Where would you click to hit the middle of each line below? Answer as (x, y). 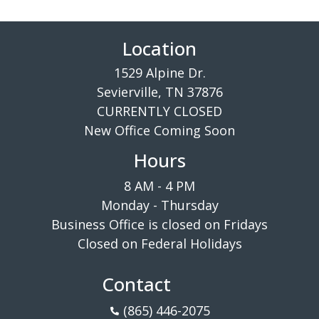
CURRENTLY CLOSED (159, 111)
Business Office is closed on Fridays (159, 225)
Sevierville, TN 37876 (159, 92)
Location (159, 49)
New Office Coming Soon (159, 131)
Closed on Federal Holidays (159, 244)
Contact (136, 284)
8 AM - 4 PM (159, 186)
